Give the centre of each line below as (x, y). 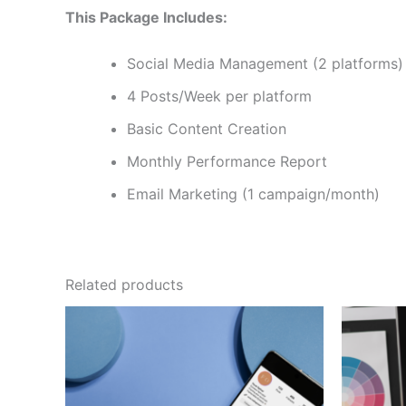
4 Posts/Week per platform (219, 97)
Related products (124, 285)
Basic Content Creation (207, 129)
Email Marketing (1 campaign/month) (253, 194)
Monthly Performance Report (227, 162)
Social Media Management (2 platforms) (265, 64)
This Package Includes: (146, 17)
